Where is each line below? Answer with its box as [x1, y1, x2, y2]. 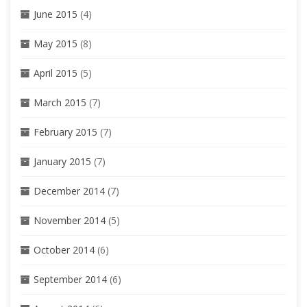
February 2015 [34, 125, 97, 138]
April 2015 [34, 66, 77, 79]
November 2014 [34, 213, 106, 227]
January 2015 [34, 154, 91, 168]
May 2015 [34, 36, 77, 50]
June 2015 [34, 7, 77, 21]
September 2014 [34, 272, 107, 286]
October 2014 [34, 243, 95, 256]
